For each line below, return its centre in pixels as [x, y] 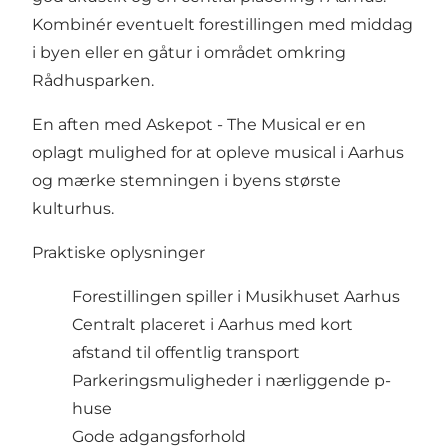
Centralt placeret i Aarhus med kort [212, 324]
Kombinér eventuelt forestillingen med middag [222, 24]
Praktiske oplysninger [118, 252]
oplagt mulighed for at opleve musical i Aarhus [218, 152]
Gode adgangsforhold [159, 436]
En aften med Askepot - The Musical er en [199, 124]
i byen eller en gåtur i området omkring [189, 52]
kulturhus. [73, 208]
